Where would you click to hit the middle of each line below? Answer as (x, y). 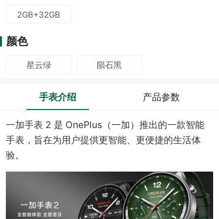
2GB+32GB (39, 14)
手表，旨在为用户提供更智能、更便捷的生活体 (103, 140)
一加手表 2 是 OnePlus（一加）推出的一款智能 (105, 125)
